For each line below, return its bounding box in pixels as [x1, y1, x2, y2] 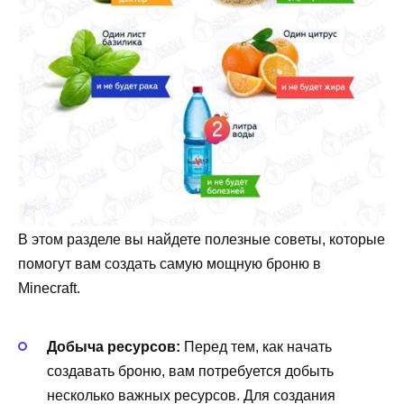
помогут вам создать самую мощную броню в [18, 255, 321, 271]
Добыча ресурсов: [47, 339, 180, 354]
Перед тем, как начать [180, 339, 332, 354]
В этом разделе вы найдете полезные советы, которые [18, 231, 385, 247]
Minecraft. [18, 280, 80, 296]
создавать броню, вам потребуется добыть [47, 363, 334, 379]
